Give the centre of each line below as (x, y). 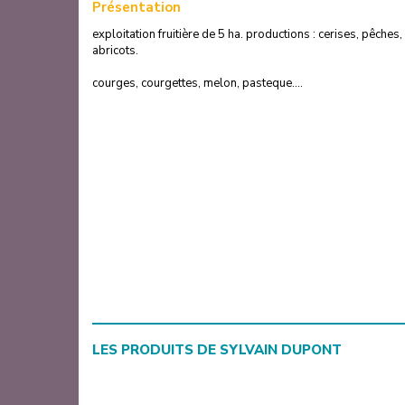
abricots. (115, 50)
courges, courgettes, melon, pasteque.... (198, 83)
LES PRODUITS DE (156, 350)
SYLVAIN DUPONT (281, 350)
